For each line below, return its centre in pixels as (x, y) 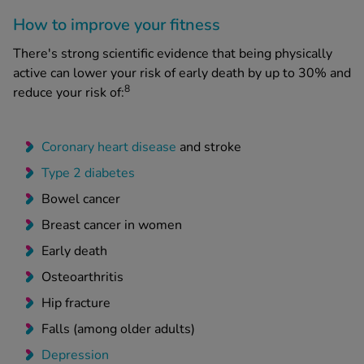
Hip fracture (76, 303)
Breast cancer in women (112, 225)
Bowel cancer (81, 199)
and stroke (209, 147)
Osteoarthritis (82, 277)
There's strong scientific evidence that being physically (173, 54)
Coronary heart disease (109, 147)
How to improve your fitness (117, 25)
